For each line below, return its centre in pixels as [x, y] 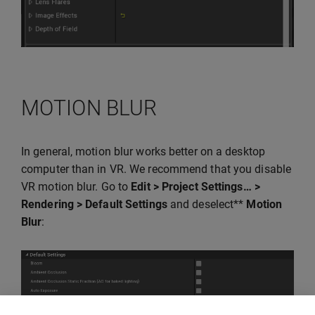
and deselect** [207, 204]
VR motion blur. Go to [76, 186]
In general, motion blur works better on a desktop [143, 151]
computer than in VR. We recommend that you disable [156, 169]
